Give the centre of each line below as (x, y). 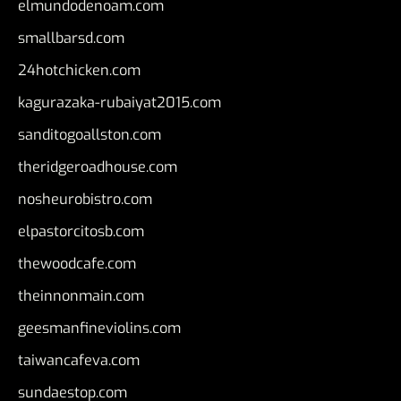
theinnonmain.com (81, 296)
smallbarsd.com (71, 38)
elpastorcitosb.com (81, 232)
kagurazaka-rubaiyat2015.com (119, 103)
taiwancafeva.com (79, 361)
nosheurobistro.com (85, 200)
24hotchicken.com (79, 71)
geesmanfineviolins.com (99, 328)
